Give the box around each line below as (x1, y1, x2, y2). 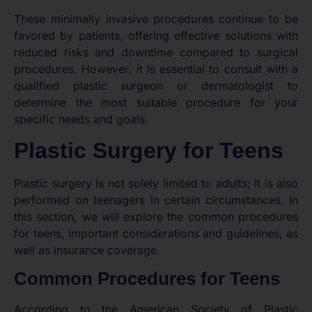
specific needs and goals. (14, 111, 148, 126)
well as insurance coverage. (14, 243, 160, 258)
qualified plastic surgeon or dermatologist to (14, 78, 298, 93)
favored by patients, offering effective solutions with (14, 28, 298, 42)
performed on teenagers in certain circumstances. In (14, 193, 298, 208)
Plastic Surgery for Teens (14, 138, 283, 164)
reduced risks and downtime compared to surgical (14, 45, 298, 59)
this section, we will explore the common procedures (14, 210, 298, 224)
